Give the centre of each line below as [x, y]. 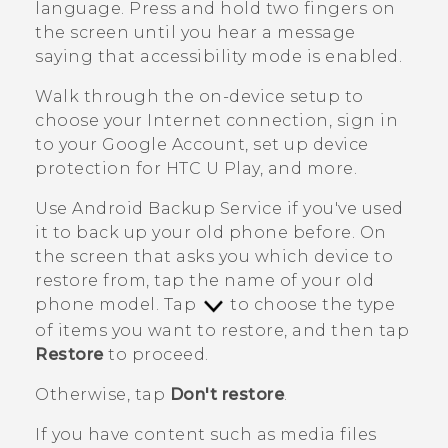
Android [108, 209]
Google [134, 145]
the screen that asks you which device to [214, 257]
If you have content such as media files [206, 434]
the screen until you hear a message [195, 33]
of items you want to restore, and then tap [222, 330]
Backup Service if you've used [273, 209]
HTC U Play [212, 169]
